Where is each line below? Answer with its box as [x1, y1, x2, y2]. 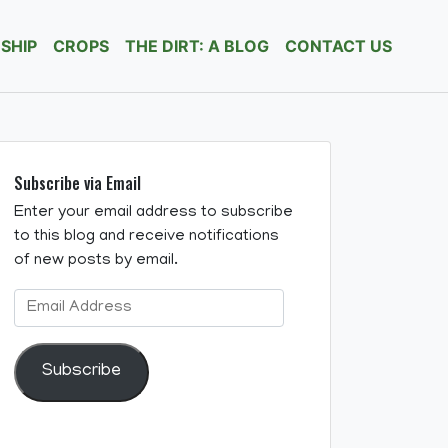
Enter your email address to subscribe [14, 204, 293, 222]
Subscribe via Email [14, 171, 141, 195]
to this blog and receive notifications [14, 228, 279, 246]
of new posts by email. [14, 252, 178, 270]
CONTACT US [285, 36, 392, 56]
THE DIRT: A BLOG [125, 36, 269, 56]
